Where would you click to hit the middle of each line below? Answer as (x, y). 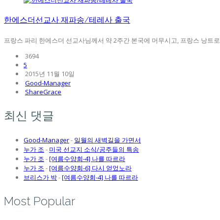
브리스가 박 (40, 178)
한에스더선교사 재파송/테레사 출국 (67, 20)
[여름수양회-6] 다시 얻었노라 (90, 168)
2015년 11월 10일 (49, 74)
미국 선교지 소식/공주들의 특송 (94, 150)
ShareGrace (43, 92)
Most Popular (40, 201)
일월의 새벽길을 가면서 (108, 140)
